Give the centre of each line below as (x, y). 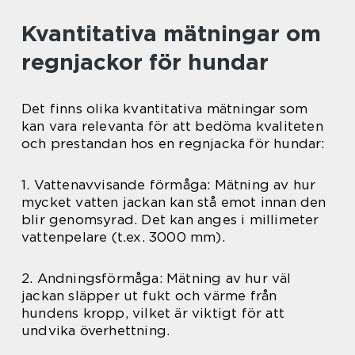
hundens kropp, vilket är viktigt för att (153, 313)
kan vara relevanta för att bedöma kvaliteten (172, 126)
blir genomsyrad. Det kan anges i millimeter (170, 220)
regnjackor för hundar (145, 62)
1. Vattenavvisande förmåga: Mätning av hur (169, 185)
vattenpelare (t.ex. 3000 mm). (123, 237)
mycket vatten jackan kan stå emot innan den (174, 202)
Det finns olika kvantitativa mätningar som (165, 109)
